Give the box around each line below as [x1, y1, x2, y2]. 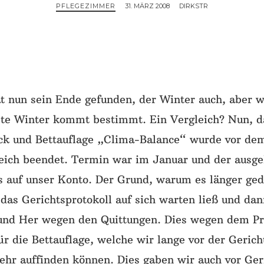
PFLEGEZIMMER [56, 2, 116, 11]
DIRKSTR [179, 2, 208, 11]
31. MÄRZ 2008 [125, 2, 170, 11]
